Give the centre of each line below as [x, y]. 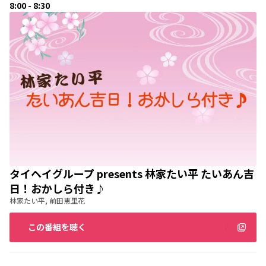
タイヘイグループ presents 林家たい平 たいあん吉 [132, 173]
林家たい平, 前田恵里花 [47, 200]
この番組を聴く [57, 227]
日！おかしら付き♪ [58, 188]
